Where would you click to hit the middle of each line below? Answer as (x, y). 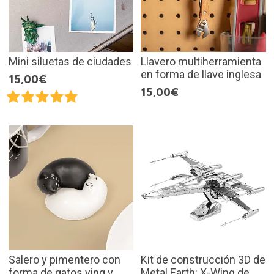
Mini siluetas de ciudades (70, 61)
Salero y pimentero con (64, 260)
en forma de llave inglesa (201, 74)
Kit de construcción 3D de (203, 260)
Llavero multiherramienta (201, 61)
